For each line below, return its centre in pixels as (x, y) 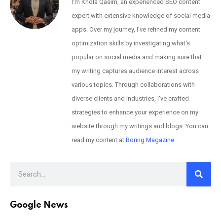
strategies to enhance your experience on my (135, 112)
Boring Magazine (150, 140)
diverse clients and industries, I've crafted (130, 98)
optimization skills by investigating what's (131, 43)
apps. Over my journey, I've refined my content (136, 29)
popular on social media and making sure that (137, 57)
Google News (39, 205)
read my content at (99, 140)
